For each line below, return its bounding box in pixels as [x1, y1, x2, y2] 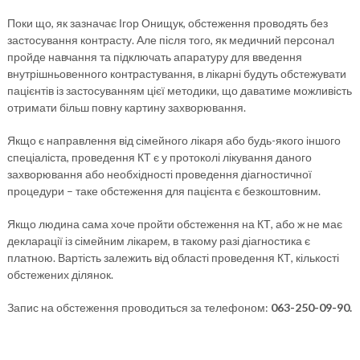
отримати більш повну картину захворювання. [6, 100, 246, 114]
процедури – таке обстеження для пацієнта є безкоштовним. [6, 183, 321, 198]
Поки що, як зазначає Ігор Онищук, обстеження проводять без [6, 15, 328, 30]
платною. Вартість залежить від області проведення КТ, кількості [6, 250, 339, 264]
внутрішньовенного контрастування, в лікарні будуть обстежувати [6, 66, 346, 80]
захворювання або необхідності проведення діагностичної [6, 166, 312, 181]
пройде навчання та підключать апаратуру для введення [6, 49, 302, 63]
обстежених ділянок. [6, 267, 113, 281]
